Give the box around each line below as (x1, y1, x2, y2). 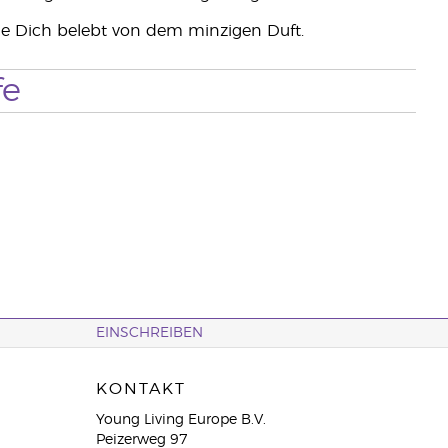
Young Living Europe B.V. (95, 413, 266, 427)
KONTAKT (95, 381, 186, 397)
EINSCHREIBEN (95, 326, 203, 340)
